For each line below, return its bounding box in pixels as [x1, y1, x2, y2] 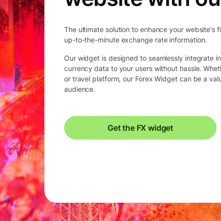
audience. [64, 84, 96, 93]
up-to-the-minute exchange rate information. [64, 35, 207, 44]
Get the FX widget [107, 122, 173, 133]
